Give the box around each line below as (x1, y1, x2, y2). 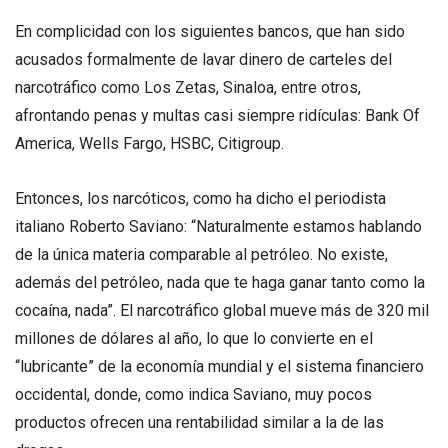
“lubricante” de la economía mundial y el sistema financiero (15, 356, 424, 376)
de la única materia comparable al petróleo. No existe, (15, 244, 388, 264)
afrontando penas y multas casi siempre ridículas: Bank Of (15, 105, 420, 125)
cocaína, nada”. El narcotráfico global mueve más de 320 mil (15, 300, 429, 320)
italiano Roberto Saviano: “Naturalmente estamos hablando (15, 216, 422, 236)
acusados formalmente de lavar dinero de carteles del (15, 49, 392, 69)
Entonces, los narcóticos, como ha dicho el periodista (15, 188, 386, 208)
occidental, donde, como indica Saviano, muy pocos (15, 384, 372, 404)
